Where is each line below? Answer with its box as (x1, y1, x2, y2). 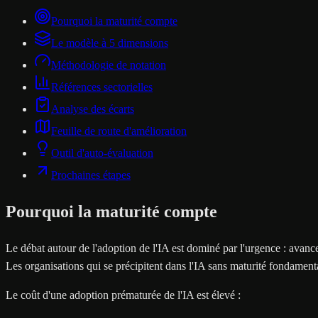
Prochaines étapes (51, 169, 131, 182)
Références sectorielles (51, 81, 153, 94)
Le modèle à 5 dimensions (51, 37, 168, 50)
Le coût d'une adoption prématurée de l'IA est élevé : (6, 289, 241, 302)
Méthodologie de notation (51, 59, 166, 72)
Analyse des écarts (51, 103, 134, 116)
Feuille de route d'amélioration (51, 125, 187, 138)
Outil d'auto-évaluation (51, 147, 153, 160)
